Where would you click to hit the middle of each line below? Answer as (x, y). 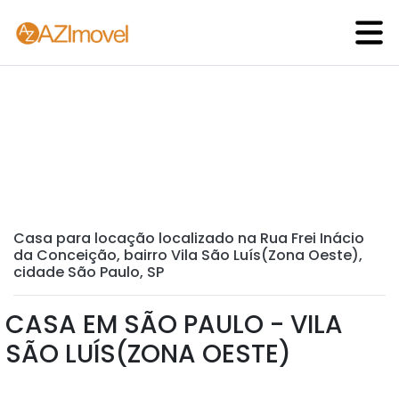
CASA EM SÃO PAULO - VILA (174, 325)
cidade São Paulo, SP (89, 272)
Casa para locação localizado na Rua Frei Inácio (189, 238)
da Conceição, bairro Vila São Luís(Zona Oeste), (188, 255)
